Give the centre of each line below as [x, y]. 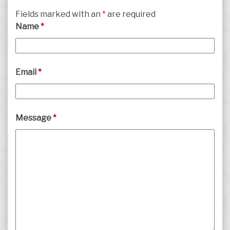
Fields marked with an [59, 14]
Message [34, 118]
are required [131, 14]
